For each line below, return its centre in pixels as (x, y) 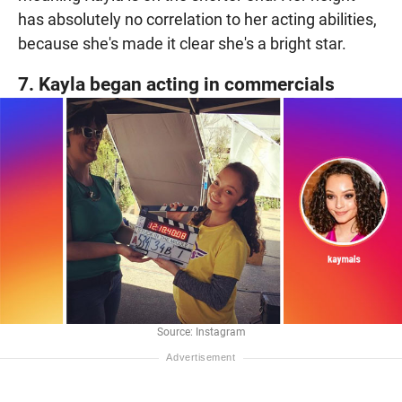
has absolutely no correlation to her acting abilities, (197, 19)
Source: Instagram (201, 332)
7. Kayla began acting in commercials (176, 83)
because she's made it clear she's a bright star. (182, 43)
